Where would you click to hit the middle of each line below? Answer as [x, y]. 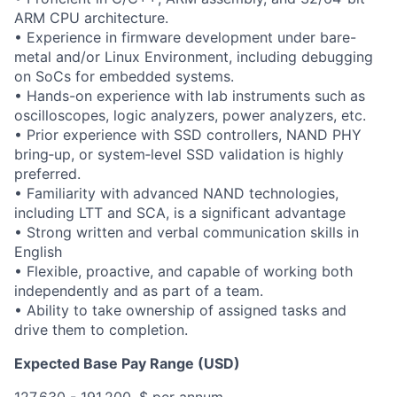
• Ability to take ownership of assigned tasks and [180, 310]
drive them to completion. [101, 330]
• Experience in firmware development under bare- [185, 37]
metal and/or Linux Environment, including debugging [194, 57]
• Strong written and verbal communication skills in [187, 232]
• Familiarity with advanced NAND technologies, [176, 193]
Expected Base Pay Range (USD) [127, 363]
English [38, 252]
